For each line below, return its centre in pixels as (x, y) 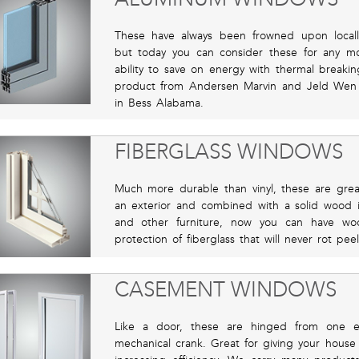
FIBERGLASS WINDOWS (228, 152)
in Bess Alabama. (159, 103)
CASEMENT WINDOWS (225, 289)
